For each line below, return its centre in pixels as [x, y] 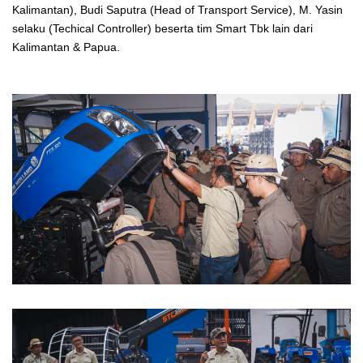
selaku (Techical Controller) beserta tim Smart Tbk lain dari [162, 28]
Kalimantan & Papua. [66, 47]
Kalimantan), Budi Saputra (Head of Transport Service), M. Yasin [177, 10]
